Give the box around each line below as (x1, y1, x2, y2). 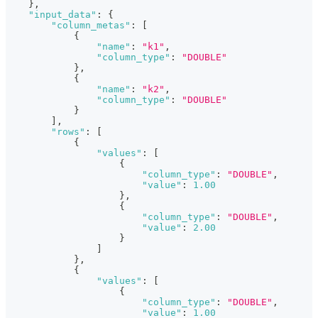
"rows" (51, 126, 85, 138)
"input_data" (28, 9, 97, 21)
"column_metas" (51, 20, 131, 31)
